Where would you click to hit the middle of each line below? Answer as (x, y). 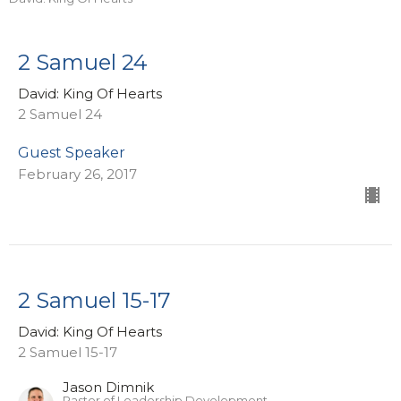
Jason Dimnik (108, 388)
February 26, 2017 (77, 175)
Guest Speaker (72, 153)
